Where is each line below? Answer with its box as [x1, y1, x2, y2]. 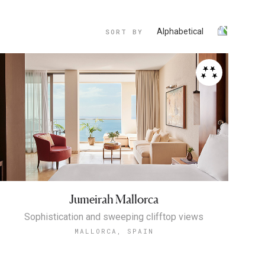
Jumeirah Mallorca [69, 192, 159, 207]
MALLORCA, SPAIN [74, 227, 154, 236]
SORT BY [105, 27, 143, 36]
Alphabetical [156, 27, 203, 36]
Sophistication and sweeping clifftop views [24, 211, 204, 223]
